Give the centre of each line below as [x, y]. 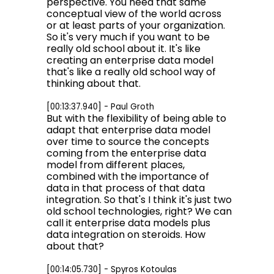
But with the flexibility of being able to [136, 118]
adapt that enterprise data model [128, 130]
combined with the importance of [128, 176]
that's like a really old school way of [131, 72]
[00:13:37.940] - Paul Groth [100, 107]
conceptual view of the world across [134, 14]
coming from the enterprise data [126, 153]
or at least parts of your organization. [136, 25]
